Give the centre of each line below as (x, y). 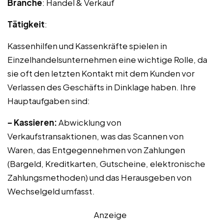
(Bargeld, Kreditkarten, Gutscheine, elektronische (106, 164)
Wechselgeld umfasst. (51, 191)
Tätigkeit (26, 24)
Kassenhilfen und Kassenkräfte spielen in (87, 46)
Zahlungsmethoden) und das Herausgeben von (99, 177)
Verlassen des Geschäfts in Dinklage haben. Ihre (102, 87)
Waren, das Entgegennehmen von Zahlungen (96, 150)
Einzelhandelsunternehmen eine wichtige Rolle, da (107, 59)
